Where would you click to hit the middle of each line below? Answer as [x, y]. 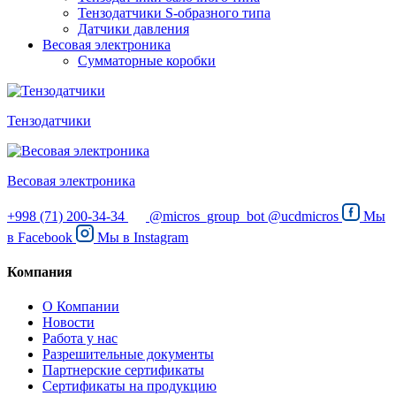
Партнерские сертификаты [123, 370]
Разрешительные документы [128, 354]
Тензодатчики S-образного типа [174, 12]
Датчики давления [133, 28]
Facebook [45, 237]
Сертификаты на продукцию [129, 386]
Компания [40, 272]
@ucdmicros [303, 216]
